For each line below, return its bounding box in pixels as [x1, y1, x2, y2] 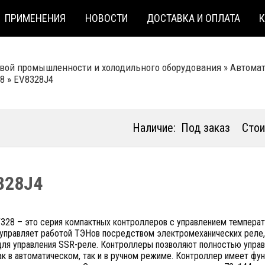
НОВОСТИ [85, 11, 128, 24]
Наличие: [132, 121, 176, 135]
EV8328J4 [14, 73, 53, 85]
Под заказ [181, 121, 230, 135]
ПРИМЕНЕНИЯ [5, 11, 66, 24]
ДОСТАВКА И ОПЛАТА [147, 11, 241, 24]
